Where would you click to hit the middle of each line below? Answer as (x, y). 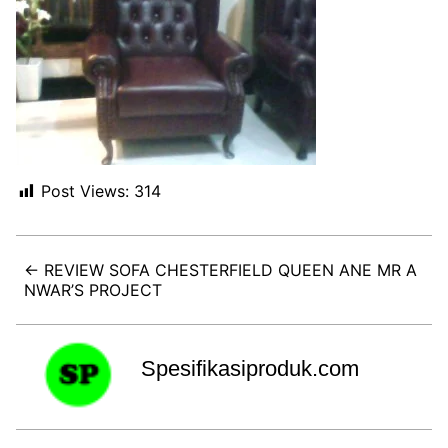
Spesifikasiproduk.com (249, 368)
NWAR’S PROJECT (93, 289)
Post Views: (85, 191)
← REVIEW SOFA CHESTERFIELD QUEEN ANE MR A (220, 269)
